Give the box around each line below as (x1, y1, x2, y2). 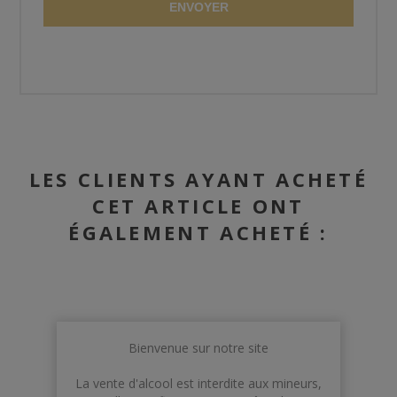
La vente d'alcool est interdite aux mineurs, (75, 374, 322, 392)
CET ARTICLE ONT (92, 192, 305, 220)
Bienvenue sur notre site (128, 339, 269, 356)
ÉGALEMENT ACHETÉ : (68, 219, 329, 246)
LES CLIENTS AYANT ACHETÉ (28, 166, 369, 193)
